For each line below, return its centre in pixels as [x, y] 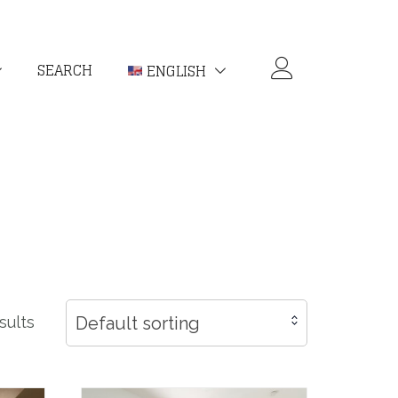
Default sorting [138, 323]
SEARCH [65, 70]
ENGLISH [176, 71]
